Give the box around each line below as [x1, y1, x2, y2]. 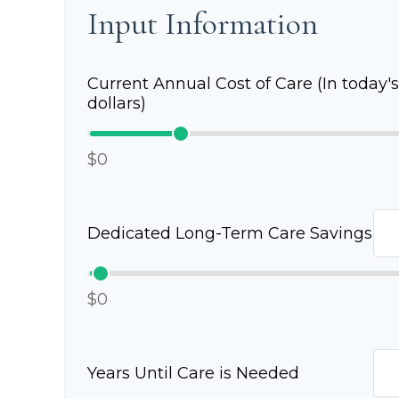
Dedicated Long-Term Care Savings [87, 224, 372, 244]
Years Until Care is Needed [87, 363, 299, 384]
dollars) [87, 94, 146, 114]
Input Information [87, 4, 318, 44]
